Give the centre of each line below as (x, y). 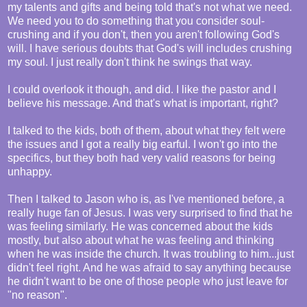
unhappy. (30, 172)
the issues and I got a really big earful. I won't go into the (143, 145)
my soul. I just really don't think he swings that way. (130, 62)
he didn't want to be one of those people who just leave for (148, 282)
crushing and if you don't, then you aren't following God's (144, 35)
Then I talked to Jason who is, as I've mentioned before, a (146, 199)
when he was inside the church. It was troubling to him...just (151, 254)
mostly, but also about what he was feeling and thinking (141, 241)
